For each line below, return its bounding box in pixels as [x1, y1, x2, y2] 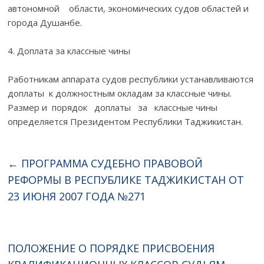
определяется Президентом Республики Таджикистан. [8, 115, 243, 127]
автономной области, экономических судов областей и [8, 2, 249, 14]
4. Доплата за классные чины [8, 44, 131, 57]
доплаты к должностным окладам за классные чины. [8, 87, 232, 99]
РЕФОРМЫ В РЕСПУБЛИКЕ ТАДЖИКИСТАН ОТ [8, 172, 245, 187]
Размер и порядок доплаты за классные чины [8, 101, 223, 113]
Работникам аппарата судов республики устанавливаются [8, 72, 256, 85]
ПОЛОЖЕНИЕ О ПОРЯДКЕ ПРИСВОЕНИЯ [8, 240, 215, 255]
